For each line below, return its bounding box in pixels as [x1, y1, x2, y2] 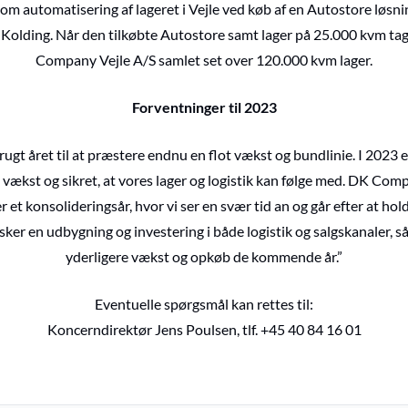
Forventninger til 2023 [131, 98, 277, 116]
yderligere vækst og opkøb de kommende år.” [66, 248, 342, 265]
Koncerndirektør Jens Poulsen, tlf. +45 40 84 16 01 [46, 321, 362, 338]
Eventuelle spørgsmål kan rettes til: [95, 295, 313, 312]
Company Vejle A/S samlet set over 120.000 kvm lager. [36, 51, 372, 68]
